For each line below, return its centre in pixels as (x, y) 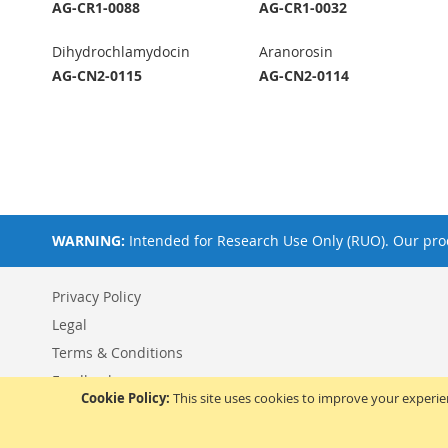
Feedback (83, 381)
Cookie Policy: (125, 398)
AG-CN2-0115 (97, 76)
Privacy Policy (96, 297)
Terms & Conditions (117, 353)
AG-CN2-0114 (303, 76)
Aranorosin (295, 52)
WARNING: (88, 241)
